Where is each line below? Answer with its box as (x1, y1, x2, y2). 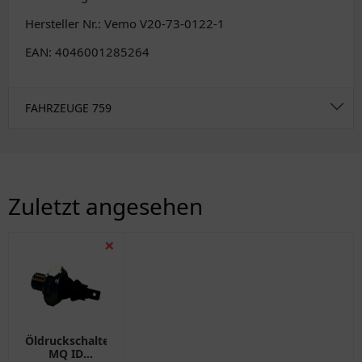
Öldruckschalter (25, 333, 114, 349)
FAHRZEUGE (25, 100, 92, 116)
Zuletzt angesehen (8, 191, 203, 221)
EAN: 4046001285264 (25, 44, 149, 60)
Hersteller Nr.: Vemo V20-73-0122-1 (25, 15, 225, 32)
